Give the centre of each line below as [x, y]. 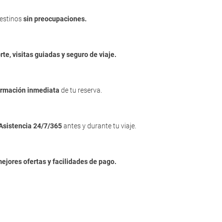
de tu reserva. [82, 90]
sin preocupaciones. [55, 19]
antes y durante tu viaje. [100, 126]
